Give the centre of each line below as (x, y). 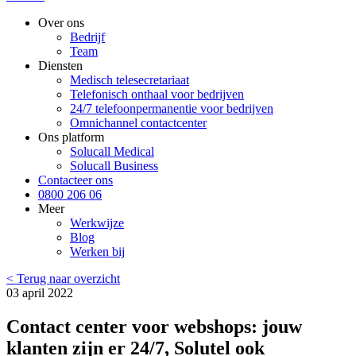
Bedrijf (87, 37)
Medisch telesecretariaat (130, 80)
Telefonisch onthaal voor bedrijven (157, 94)
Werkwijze (97, 223)
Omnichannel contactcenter (138, 123)
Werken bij (97, 252)
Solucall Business (114, 166)
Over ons (61, 23)
